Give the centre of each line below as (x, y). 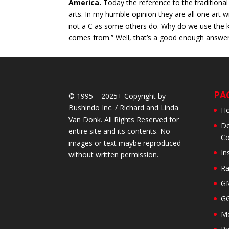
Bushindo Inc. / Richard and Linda (124, 108)
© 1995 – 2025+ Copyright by (117, 96)
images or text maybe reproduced (125, 143)
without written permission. (114, 155)
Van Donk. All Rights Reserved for (124, 120)
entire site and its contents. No (120, 131)
